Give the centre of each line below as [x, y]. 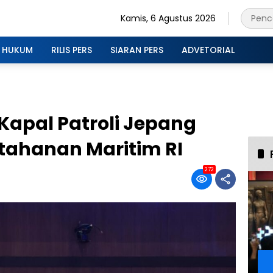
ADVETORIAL [208, 50]
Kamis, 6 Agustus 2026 [168, 18]
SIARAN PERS [137, 50]
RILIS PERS [72, 50]
